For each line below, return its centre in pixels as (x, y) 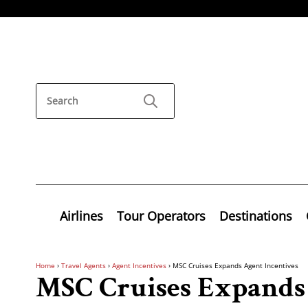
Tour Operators (161, 216)
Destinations (256, 216)
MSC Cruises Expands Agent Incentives (235, 265)
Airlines (81, 216)
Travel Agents (84, 265)
